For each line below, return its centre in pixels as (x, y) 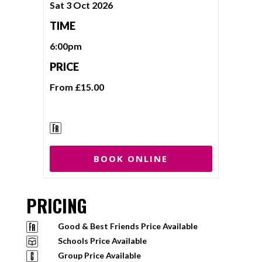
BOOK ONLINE (131, 158)
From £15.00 (77, 87)
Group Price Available (99, 255)
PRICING (56, 206)
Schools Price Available (102, 241)
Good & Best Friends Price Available (127, 226)
